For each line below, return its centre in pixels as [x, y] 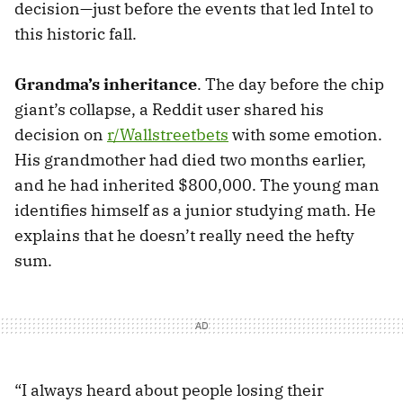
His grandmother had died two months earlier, [190, 160]
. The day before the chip [291, 85]
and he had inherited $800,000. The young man [197, 185]
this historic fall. [76, 34]
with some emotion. [305, 135]
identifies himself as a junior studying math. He [195, 210]
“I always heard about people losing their [169, 390]
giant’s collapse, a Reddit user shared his [169, 110]
